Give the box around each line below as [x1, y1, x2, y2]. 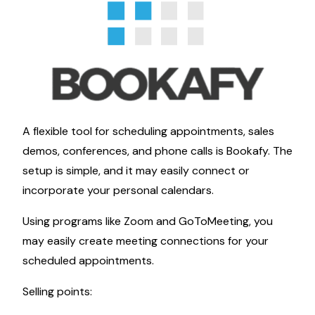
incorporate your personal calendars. [22, 183, 214, 198]
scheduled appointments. [22, 253, 154, 269]
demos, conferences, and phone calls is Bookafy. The [22, 143, 292, 159]
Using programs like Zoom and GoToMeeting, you [22, 214, 273, 229]
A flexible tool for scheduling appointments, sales [22, 124, 274, 139]
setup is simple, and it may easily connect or [22, 163, 250, 179]
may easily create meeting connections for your [22, 233, 269, 249]
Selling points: [22, 284, 92, 300]
